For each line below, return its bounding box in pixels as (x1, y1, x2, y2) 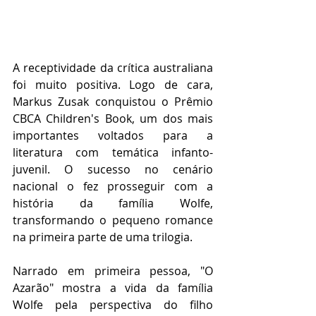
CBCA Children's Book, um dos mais (13, 111, 213, 127)
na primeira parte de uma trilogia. (13, 229, 193, 245)
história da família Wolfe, (13, 195, 213, 212)
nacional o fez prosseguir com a (13, 178, 213, 195)
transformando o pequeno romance (13, 212, 213, 229)
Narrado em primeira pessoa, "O (13, 263, 213, 279)
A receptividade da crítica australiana (13, 60, 213, 76)
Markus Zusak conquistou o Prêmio (13, 94, 213, 110)
